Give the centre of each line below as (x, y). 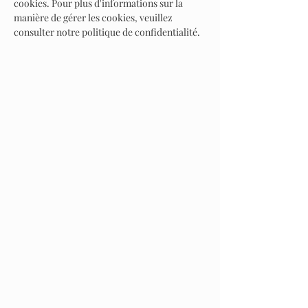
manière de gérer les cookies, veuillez (93, 18)
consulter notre (48, 32)
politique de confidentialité (140, 32)
